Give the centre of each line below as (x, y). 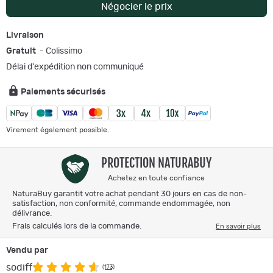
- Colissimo (60, 51)
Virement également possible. (58, 129)
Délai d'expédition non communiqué (75, 67)
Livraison (25, 35)
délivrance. (32, 213)
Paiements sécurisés (63, 92)
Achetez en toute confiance (157, 178)
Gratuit (21, 51)
